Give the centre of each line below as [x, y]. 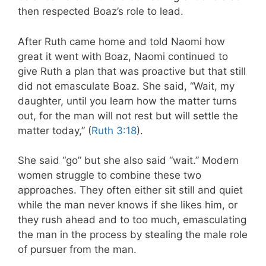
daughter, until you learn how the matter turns [127, 101]
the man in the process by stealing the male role [133, 235]
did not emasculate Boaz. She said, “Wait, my [126, 86]
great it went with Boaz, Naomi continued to [123, 56]
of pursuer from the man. [77, 250]
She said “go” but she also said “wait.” [108, 161]
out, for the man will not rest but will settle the [128, 115]
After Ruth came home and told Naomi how [121, 41]
